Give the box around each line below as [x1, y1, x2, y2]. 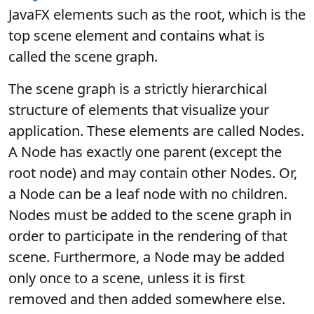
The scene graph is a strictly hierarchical [8, 79, 267, 98]
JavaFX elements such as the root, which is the [8, 5, 306, 24]
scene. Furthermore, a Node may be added [8, 247, 285, 266]
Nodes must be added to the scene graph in [8, 205, 292, 224]
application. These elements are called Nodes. [8, 121, 304, 140]
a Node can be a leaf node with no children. [8, 184, 287, 203]
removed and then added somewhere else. [8, 289, 285, 308]
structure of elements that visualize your [8, 100, 269, 119]
